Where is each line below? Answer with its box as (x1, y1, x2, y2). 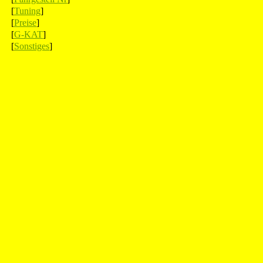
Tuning (14, 6, 41, 16)
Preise (14, 18, 36, 28)
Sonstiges (14, 41, 49, 51)
